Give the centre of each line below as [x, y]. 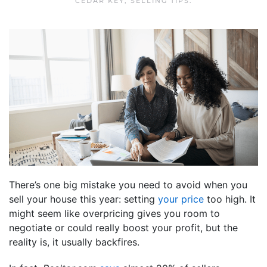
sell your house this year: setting [83, 199]
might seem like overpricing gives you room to [114, 213]
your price [181, 199]
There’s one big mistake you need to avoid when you [128, 184]
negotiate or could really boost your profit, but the [123, 227]
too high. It [230, 199]
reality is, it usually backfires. [74, 242]
